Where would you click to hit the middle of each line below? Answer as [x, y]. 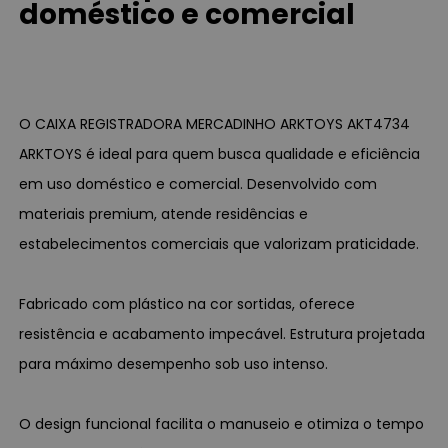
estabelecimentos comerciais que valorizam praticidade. [219, 243]
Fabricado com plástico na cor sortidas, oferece [187, 303]
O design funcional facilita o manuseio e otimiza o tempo [222, 423]
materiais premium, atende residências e [164, 213]
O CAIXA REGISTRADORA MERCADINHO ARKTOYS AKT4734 [215, 123]
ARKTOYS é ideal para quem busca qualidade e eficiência [220, 153]
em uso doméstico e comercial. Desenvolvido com [198, 183]
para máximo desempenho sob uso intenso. [174, 363]
